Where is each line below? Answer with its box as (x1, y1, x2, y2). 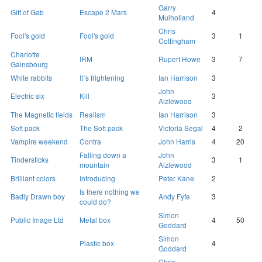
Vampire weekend (11, 136, 68, 147)
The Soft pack (80, 123, 123, 133)
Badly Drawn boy (11, 191, 65, 202)
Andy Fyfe (158, 191, 190, 202)
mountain (80, 160, 109, 170)
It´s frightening (80, 73, 125, 83)
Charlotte (11, 49, 40, 60)
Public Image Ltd (11, 215, 64, 225)
